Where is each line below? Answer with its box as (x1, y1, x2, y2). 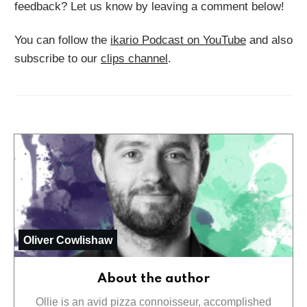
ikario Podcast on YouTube (110, 33, 246, 47)
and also (246, 33, 293, 47)
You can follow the (14, 33, 110, 47)
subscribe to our (14, 51, 101, 65)
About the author (97, 271, 210, 285)
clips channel (101, 51, 168, 65)
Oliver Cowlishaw (23, 234, 112, 246)
